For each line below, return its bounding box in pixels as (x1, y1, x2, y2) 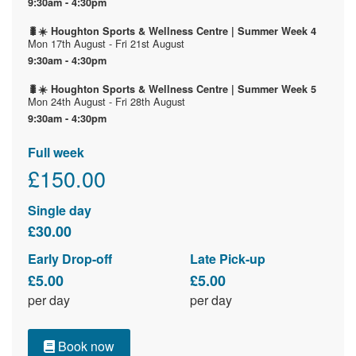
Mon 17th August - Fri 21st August (28, 36, 184, 52)
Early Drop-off (28, 250, 112, 269)
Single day (28, 200, 91, 219)
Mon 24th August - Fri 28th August (28, 94, 185, 110)
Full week (28, 142, 84, 161)
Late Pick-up (190, 250, 265, 269)
